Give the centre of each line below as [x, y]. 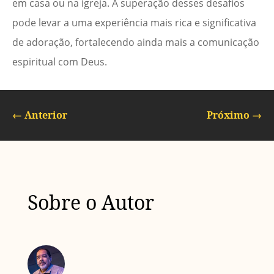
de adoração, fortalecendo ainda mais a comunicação [136, 43]
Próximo [228, 115]
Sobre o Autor [91, 202]
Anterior [46, 115]
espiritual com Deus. [60, 62]
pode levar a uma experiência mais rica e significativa [134, 23]
